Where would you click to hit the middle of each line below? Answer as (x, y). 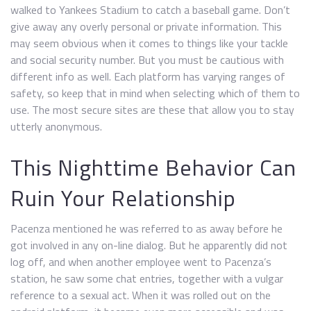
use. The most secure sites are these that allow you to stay (152, 110)
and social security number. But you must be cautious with (147, 60)
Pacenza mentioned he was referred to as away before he (146, 228)
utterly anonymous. (56, 126)
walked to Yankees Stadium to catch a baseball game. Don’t (150, 10)
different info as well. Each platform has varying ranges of (148, 76)
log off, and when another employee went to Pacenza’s (141, 262)
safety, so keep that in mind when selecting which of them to (155, 93)
